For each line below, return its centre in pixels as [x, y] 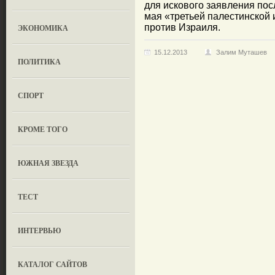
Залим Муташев [242, 52]
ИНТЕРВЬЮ [40, 230]
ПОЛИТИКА [40, 62]
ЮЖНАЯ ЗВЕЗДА [48, 163]
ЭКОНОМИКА [43, 28]
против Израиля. [182, 27]
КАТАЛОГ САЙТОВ [53, 264]
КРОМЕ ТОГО [43, 129]
